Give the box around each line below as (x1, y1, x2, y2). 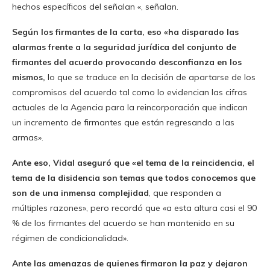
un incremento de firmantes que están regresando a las (12, 117, 234, 128)
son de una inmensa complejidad (12, 187, 149, 199)
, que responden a (149, 187, 221, 199)
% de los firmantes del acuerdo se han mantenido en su (12, 218, 234, 229)
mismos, (12, 72, 45, 83)
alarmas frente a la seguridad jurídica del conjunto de (12, 42, 236, 53)
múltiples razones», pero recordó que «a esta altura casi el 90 (12, 202, 257, 214)
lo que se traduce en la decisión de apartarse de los (45, 72, 256, 83)
